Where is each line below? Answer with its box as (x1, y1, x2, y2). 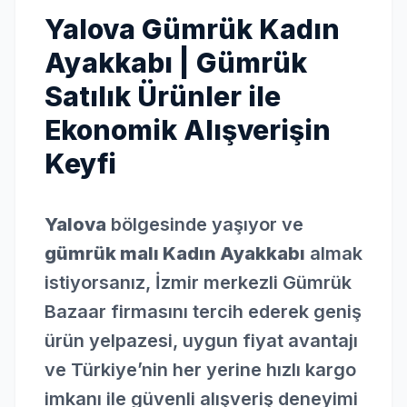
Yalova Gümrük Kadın (45, 13, 340, 45)
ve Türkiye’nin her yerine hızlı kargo (45, 359, 356, 381)
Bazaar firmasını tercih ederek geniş (45, 301, 362, 323)
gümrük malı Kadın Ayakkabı (45, 243, 305, 264)
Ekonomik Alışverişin (45, 114, 331, 146)
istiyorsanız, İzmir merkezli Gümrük (45, 272, 352, 293)
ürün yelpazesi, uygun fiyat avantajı (45, 330, 358, 352)
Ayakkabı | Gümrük (45, 46, 307, 79)
